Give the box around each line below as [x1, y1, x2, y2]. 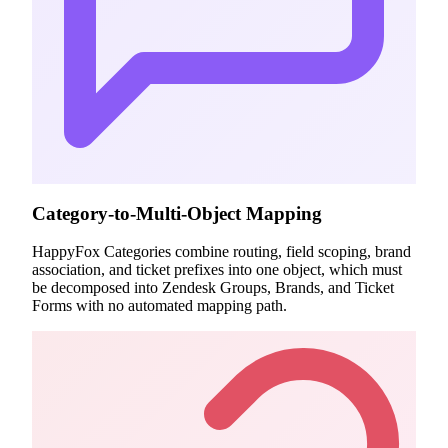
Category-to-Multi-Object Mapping [32, 202, 322, 224]
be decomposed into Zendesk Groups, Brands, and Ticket [32, 279, 394, 297]
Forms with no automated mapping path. [32, 297, 287, 315]
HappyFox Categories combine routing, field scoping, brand [32, 243, 411, 261]
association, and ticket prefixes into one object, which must [32, 261, 402, 279]
